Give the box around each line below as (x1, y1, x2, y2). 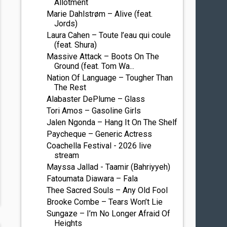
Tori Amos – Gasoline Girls (47, 106, 141, 116)
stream (54, 150, 80, 160)
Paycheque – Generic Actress (47, 129, 153, 139)
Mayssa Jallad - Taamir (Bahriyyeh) (47, 162, 171, 172)
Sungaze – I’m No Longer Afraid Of (47, 209, 171, 218)
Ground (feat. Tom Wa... (54, 61, 135, 71)
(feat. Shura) (54, 40, 97, 50)
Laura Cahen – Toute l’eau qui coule (47, 30, 171, 40)
